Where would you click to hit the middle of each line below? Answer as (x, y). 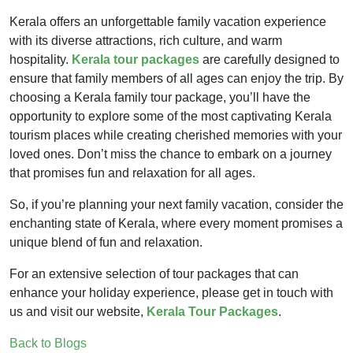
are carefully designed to (269, 60)
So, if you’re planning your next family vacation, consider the (176, 205)
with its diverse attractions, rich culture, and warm (146, 41)
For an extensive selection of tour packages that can (154, 274)
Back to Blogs (48, 344)
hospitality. (41, 60)
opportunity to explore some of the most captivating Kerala (171, 117)
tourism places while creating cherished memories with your (176, 136)
